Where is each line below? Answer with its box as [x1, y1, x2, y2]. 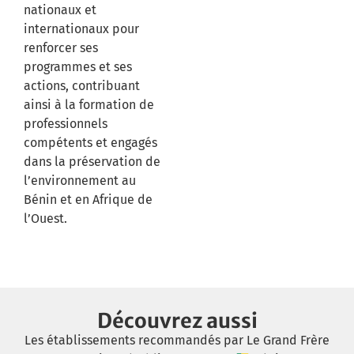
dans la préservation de [24, 154, 160, 170]
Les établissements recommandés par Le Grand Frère [24, 332, 330, 348]
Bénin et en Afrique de [24, 192, 153, 208]
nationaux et [24, 2, 96, 18]
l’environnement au [24, 173, 136, 189]
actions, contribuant [24, 78, 140, 94]
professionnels [24, 116, 107, 132]
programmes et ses [24, 59, 132, 75]
